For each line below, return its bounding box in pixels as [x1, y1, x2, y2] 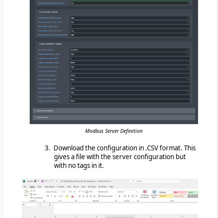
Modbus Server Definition [85, 127, 143, 134]
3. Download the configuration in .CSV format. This [45, 143, 196, 152]
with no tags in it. [54, 161, 104, 170]
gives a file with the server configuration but [54, 152, 186, 161]
